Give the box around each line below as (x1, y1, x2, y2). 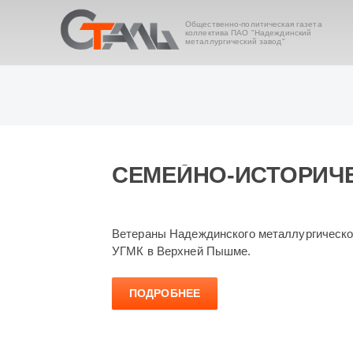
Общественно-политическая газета (184, 20, 322, 28)
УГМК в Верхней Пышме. (112, 243, 251, 258)
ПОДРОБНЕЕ (129, 287, 201, 300)
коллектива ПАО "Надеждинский (184, 28, 312, 37)
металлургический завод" (184, 37, 285, 46)
